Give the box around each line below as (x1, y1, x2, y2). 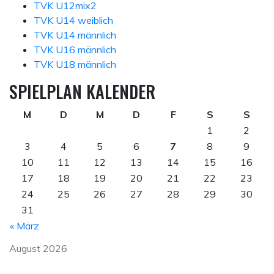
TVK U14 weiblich (34, 13, 113, 26)
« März (10, 219, 39, 232)
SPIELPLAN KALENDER (9, 78, 155, 104)
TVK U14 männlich (34, 28, 116, 41)
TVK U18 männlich (34, 57, 116, 70)
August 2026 (9, 242, 67, 254)
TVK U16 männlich (34, 43, 116, 56)
